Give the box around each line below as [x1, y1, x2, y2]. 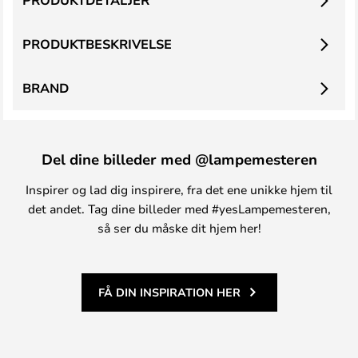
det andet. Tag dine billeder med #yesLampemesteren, [27, 201, 331, 217]
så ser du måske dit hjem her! [97, 220, 261, 236]
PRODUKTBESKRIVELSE [22, 35, 172, 53]
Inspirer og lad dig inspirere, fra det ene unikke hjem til [26, 181, 332, 197]
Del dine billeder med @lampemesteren [41, 149, 317, 169]
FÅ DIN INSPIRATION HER [97, 284, 241, 300]
